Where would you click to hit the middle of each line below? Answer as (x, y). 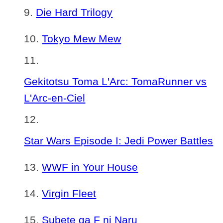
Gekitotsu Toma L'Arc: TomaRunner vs (115, 81)
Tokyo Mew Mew (82, 39)
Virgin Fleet (69, 193)
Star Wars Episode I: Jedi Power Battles (119, 141)
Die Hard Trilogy (74, 12)
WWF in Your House (90, 167)
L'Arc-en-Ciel (55, 98)
